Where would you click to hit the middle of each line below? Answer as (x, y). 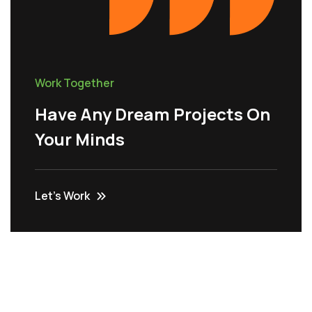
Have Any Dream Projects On (153, 114)
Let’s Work (62, 195)
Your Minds (80, 139)
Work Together (75, 83)
